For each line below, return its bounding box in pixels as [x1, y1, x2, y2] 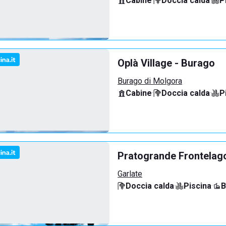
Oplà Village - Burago [118, 57, 215, 69]
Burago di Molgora [118, 76, 182, 86]
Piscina [184, 181, 211, 191]
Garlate [118, 169, 142, 179]
